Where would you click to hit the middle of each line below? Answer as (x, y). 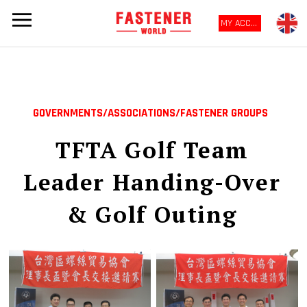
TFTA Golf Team (152, 149)
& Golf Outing (152, 214)
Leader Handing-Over (152, 182)
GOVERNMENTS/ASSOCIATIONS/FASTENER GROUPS (152, 113)
